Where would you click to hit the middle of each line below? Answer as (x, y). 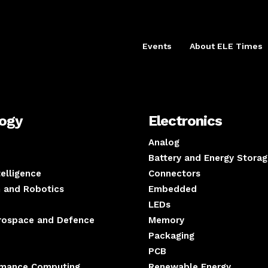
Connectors (174, 174)
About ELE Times (226, 46)
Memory (166, 220)
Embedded (173, 189)
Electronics (185, 121)
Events (157, 46)
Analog (164, 143)
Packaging (171, 236)
